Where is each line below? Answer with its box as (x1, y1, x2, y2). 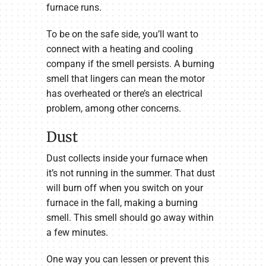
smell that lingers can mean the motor (46, 73, 205, 85)
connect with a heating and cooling (46, 43, 193, 55)
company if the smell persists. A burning (46, 58, 214, 70)
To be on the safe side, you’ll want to (46, 28, 198, 40)
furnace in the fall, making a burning (46, 197, 198, 209)
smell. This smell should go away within (46, 212, 214, 224)
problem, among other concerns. (46, 103, 181, 115)
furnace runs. (46, 2, 102, 14)
